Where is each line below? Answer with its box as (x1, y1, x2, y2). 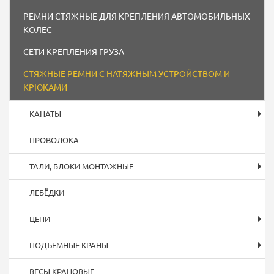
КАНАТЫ (29, 108, 61, 119)
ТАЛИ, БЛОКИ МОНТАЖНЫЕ (29, 160, 133, 171)
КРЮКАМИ (23, 81, 67, 92)
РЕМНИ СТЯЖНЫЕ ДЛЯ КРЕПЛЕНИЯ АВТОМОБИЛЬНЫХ (23, 10, 250, 21)
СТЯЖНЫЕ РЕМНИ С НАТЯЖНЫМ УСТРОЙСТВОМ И (23, 67, 230, 79)
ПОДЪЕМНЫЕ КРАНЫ (29, 239, 108, 250)
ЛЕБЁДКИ (29, 187, 64, 198)
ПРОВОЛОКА (29, 134, 79, 145)
